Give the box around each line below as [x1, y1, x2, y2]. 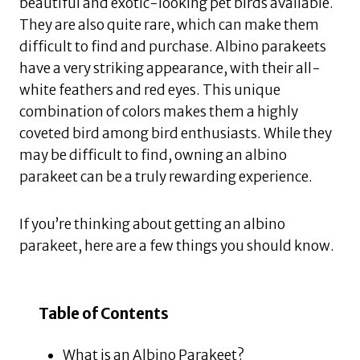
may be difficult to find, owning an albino [19, 146, 287, 165]
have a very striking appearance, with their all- [19, 59, 321, 78]
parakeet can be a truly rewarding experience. [19, 168, 313, 186]
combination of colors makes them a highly [19, 103, 298, 121]
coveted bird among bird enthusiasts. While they [19, 125, 332, 143]
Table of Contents [39, 305, 169, 324]
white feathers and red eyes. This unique [19, 81, 280, 100]
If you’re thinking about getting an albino [19, 215, 285, 234]
